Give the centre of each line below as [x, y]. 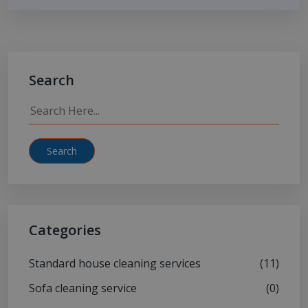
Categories [65, 230]
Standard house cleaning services [115, 264]
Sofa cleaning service [83, 288]
